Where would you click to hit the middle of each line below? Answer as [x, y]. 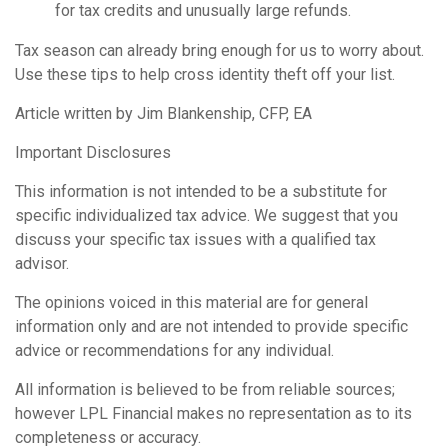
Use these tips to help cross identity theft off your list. [205, 74]
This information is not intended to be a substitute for [201, 191]
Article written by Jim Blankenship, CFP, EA [163, 113]
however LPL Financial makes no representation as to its [213, 413]
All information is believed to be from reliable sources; [205, 389]
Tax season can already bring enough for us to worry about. [219, 50]
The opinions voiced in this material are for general [191, 302]
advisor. [42, 263]
